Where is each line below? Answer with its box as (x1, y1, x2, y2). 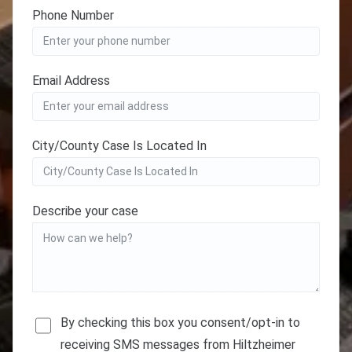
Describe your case (32, 203, 138, 219)
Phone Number (32, 8, 114, 24)
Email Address (32, 73, 110, 89)
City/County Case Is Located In (32, 138, 207, 154)
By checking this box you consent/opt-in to (60, 315, 300, 331)
